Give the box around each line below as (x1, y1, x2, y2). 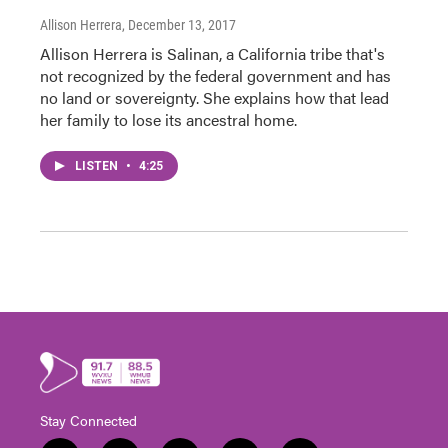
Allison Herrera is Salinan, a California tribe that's (40, 41, 385, 65)
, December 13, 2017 (122, 16, 236, 33)
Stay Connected (40, 410, 137, 431)
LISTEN (75, 158, 121, 173)
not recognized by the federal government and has (40, 63, 391, 87)
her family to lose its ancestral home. (40, 107, 297, 131)
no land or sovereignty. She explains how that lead (40, 85, 389, 109)
